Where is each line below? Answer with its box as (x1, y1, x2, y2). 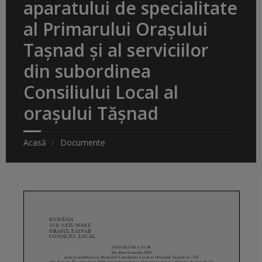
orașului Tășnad (23, 101, 158, 126)
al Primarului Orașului (23, 17, 208, 42)
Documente (60, 137, 105, 149)
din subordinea (23, 59, 151, 84)
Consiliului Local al (23, 80, 178, 105)
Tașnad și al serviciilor (23, 38, 209, 63)
